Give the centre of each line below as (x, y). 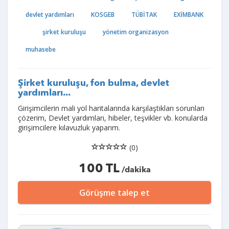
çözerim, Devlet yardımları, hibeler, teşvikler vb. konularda (113, 118)
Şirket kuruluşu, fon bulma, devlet (94, 83)
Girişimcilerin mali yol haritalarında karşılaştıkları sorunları (111, 108)
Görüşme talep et (114, 193)
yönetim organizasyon (136, 32)
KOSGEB (103, 15)
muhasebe (41, 49)
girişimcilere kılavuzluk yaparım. (69, 128)
